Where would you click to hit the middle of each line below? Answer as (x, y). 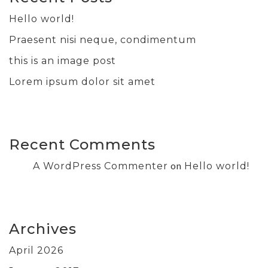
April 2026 (36, 250)
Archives (43, 229)
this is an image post (63, 60)
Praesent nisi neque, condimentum (103, 39)
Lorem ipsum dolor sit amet (82, 81)
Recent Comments (82, 144)
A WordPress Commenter (100, 166)
